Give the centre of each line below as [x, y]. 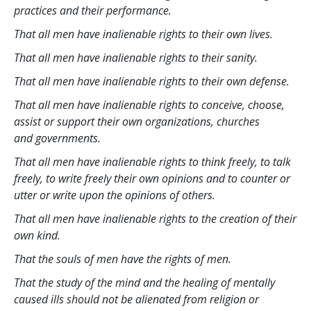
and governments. [57, 138]
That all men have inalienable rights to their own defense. [152, 81]
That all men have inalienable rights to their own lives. [143, 34]
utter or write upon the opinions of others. [115, 195]
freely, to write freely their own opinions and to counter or [152, 178]
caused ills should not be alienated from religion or [136, 299]
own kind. [37, 235]
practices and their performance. [93, 10]
